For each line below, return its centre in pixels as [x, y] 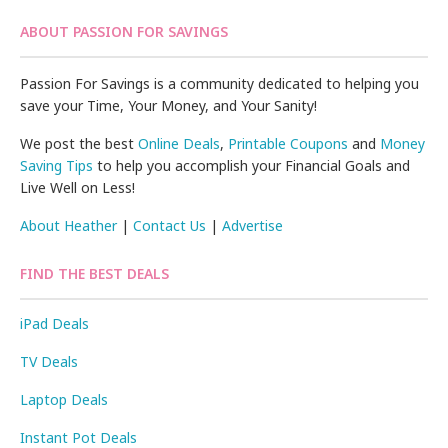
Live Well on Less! [78, 188]
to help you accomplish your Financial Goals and [252, 166]
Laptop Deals [64, 400]
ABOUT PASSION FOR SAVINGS [124, 32]
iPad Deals [54, 324]
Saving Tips [57, 166]
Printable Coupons [288, 144]
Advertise [253, 226]
